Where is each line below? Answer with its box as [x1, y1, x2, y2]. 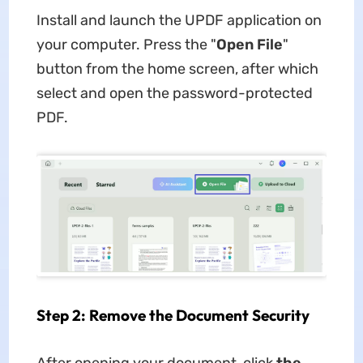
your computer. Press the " [36, 36, 216, 53]
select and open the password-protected [36, 84, 313, 102]
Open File [216, 36, 283, 53]
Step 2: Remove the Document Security [36, 305, 310, 326]
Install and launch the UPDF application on [36, 11, 322, 29]
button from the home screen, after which [36, 60, 318, 78]
